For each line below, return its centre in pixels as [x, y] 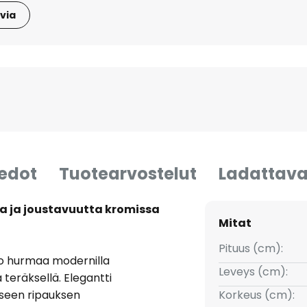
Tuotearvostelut [128, 174]
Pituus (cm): [250, 249]
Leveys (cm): [253, 272]
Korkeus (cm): [256, 295]
